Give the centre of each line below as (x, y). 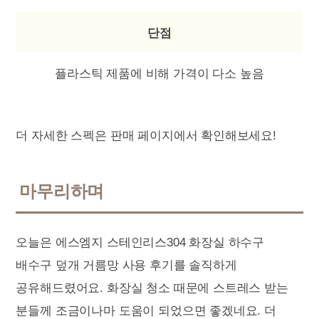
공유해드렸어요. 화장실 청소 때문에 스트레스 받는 (152, 288)
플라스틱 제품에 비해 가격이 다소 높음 (159, 74)
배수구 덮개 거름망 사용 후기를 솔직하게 (126, 265)
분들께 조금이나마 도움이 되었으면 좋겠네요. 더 (146, 310)
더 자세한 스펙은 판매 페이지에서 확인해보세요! (146, 135)
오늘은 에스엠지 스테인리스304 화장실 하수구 (140, 242)
